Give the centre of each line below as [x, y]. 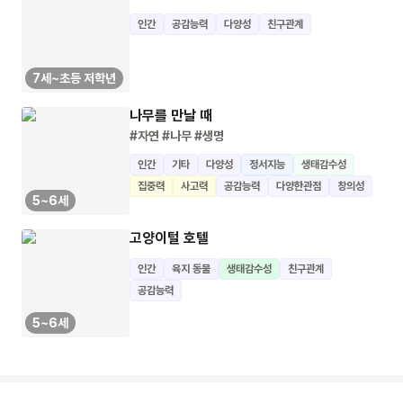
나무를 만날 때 [171, 116]
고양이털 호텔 [169, 238]
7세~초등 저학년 [74, 78]
